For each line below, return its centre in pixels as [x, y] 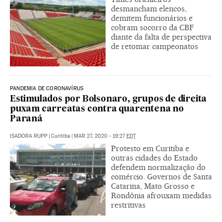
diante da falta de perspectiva [161, 37]
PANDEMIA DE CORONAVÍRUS [47, 88]
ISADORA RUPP [29, 136]
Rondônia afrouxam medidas [161, 195]
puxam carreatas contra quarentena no [97, 109]
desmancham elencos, [149, 8]
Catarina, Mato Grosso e [153, 186]
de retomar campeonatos [155, 46]
